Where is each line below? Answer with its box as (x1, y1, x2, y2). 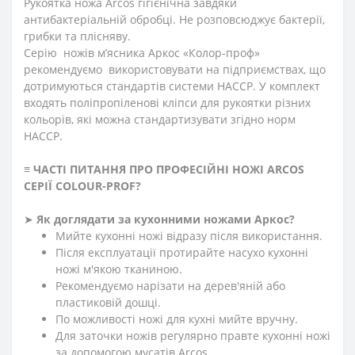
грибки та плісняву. (24, 28, 131, 44)
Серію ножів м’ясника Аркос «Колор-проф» (24, 44, 260, 60)
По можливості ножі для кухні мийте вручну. (55, 311, 298, 326)
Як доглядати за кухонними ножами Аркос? (36, 211, 295, 227)
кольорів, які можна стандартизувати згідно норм (24, 111, 296, 127)
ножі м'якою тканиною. (55, 261, 182, 277)
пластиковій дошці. (55, 294, 161, 310)
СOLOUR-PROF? (55, 177, 141, 193)
